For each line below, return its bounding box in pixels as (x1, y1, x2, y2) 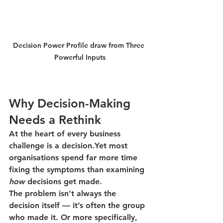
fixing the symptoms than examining (9, 165, 147, 175)
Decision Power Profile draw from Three (13, 41, 146, 50)
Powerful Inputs (54, 53, 106, 62)
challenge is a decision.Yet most (9, 141, 130, 151)
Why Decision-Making (9, 96, 134, 111)
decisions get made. (25, 177, 102, 187)
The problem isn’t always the (9, 189, 118, 199)
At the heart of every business (9, 129, 123, 139)
